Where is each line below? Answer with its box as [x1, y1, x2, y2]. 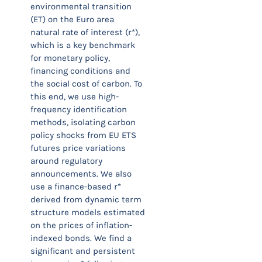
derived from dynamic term [30, 194, 142, 205]
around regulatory [30, 156, 102, 166]
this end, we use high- [30, 91, 119, 102]
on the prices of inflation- [30, 220, 132, 230]
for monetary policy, [30, 53, 110, 63]
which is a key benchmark [30, 40, 135, 50]
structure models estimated [30, 207, 145, 218]
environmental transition [30, 1, 132, 12]
